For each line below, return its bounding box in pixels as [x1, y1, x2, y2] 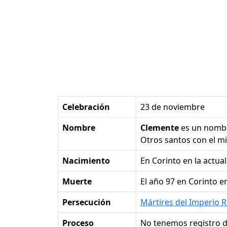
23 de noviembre [140, 101, 205, 113]
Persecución [62, 197, 111, 208]
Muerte [62, 176, 92, 187]
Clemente [140, 122, 179, 134]
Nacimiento [62, 155, 110, 167]
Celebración [62, 101, 110, 113]
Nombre [62, 122, 95, 134]
